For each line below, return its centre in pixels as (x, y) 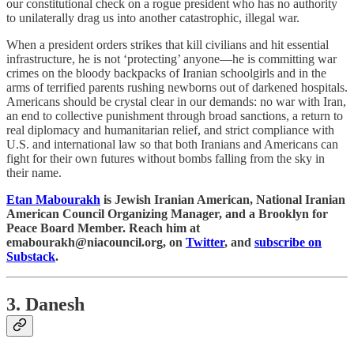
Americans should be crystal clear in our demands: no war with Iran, (176, 101)
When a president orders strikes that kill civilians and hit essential (168, 44)
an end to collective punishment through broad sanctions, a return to (175, 115)
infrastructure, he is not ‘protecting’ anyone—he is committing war (171, 58)
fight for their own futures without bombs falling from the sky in (166, 158)
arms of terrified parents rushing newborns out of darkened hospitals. (177, 87)
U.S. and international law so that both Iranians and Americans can (172, 144)
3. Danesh (45, 304)
